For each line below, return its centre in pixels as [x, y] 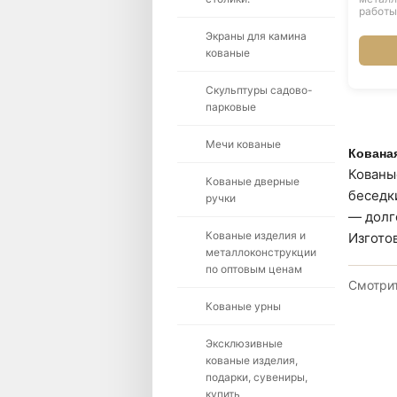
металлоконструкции [261, 252]
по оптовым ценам [254, 269]
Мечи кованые [243, 144]
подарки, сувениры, [257, 377]
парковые [231, 107]
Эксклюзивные [244, 343]
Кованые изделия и [256, 235]
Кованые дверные [253, 181]
